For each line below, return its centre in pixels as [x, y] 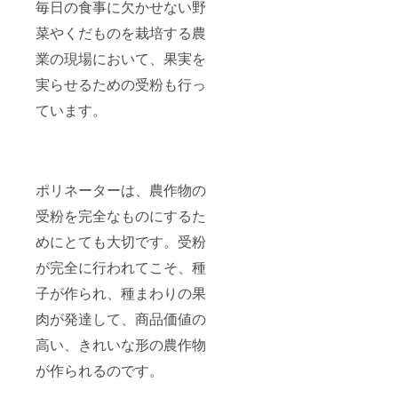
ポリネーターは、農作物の [121, 190]
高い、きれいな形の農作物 [121, 345]
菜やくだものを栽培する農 [121, 33]
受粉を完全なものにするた [121, 216]
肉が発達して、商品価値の [121, 319]
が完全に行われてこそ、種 [121, 267]
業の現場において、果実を [121, 59]
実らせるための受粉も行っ [121, 84]
